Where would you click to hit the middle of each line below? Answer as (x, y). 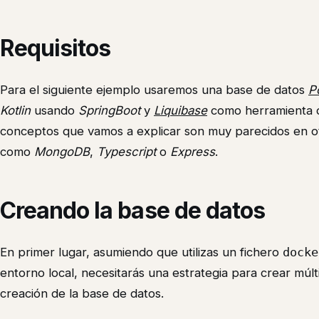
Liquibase (181, 110)
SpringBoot (109, 110)
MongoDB (62, 151)
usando (54, 110)
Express (193, 151)
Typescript (126, 151)
